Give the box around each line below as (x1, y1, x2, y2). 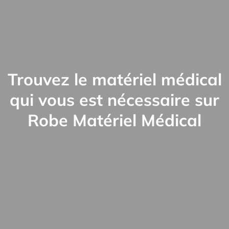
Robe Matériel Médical (28, 110, 201, 130)
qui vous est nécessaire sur (10, 89, 219, 110)
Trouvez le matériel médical (7, 69, 222, 89)
